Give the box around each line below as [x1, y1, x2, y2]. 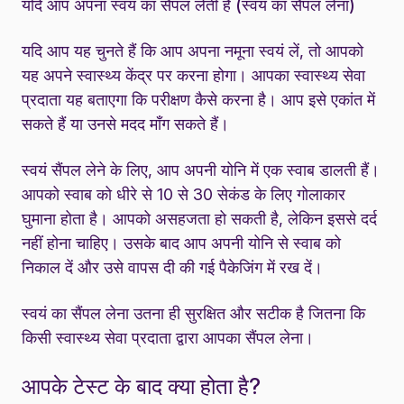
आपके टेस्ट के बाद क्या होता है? [22, 372, 261, 399]
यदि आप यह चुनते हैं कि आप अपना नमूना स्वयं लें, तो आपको [22, 41, 363, 60]
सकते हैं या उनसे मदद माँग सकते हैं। [22, 114, 229, 133]
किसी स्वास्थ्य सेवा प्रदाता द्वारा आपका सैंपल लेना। [22, 327, 314, 347]
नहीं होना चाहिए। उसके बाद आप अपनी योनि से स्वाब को [22, 233, 341, 252]
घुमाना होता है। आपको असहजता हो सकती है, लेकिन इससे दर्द [22, 208, 377, 228]
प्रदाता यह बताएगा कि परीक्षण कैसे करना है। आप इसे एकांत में [22, 89, 375, 109]
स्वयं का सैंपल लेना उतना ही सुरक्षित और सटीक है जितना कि [22, 303, 365, 323]
